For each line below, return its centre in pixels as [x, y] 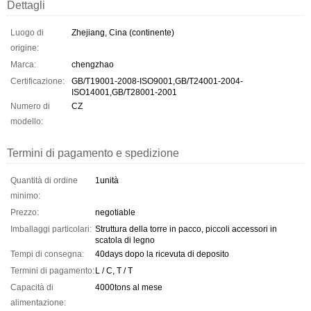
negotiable [115, 212]
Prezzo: [25, 212]
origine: [25, 48]
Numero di [30, 106]
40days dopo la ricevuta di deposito [162, 254]
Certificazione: [37, 81]
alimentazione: [38, 303]
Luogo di [27, 33]
